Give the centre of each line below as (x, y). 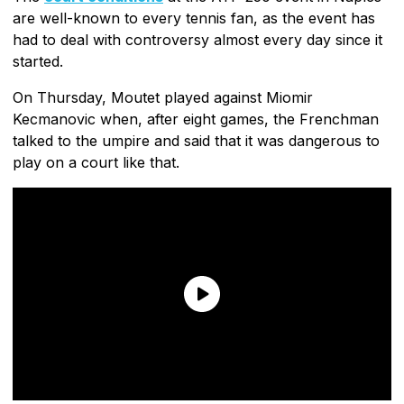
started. (38, 61)
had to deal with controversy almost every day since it (197, 39)
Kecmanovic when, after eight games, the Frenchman (196, 119)
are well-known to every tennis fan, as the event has (194, 18)
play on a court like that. (96, 162)
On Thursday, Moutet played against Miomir (163, 97)
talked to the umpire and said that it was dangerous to (196, 140)
